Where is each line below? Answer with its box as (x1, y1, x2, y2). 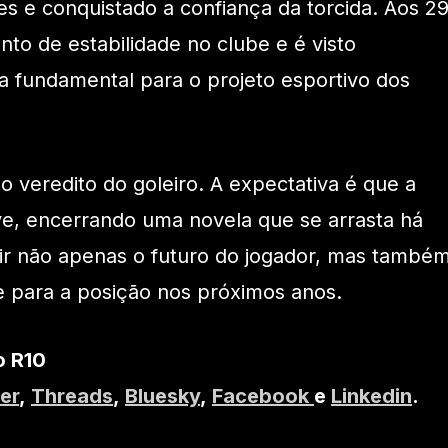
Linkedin (331, 384, 412, 409)
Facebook (212, 384, 314, 409)
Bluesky (125, 384, 200, 409)
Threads (31, 384, 113, 409)
